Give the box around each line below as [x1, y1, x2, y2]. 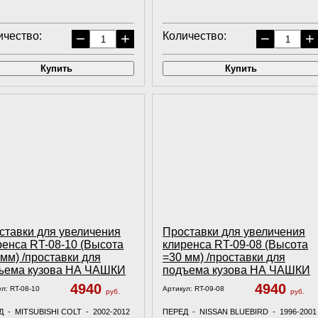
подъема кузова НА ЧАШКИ [163, 264, 310, 276]
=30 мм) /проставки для [163, 251, 285, 263]
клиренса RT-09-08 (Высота [163, 238, 308, 251]
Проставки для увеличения [163, 226, 305, 238]
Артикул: [163, 285, 194, 292]
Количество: [163, 30, 226, 42]
